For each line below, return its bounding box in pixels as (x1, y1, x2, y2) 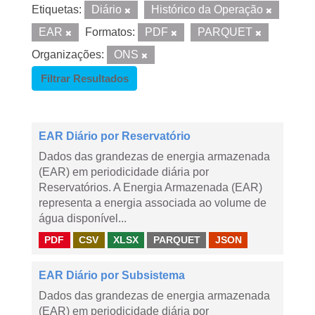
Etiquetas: (32, 4, 82, 15)
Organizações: (32, 49, 104, 60)
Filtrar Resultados (40, 72, 129, 84)
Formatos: (85, 26, 135, 38)
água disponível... (39, 212, 127, 224)
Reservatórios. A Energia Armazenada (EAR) (39, 181, 262, 193)
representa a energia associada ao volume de (39, 197, 266, 209)
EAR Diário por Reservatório (39, 130, 191, 142)
